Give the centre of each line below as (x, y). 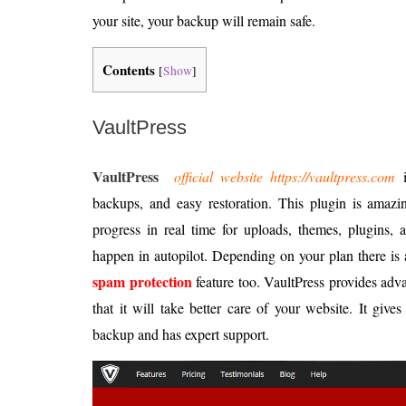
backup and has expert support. (181, 334)
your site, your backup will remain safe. (204, 21)
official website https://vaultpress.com (285, 177)
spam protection (142, 282)
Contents (129, 70)
